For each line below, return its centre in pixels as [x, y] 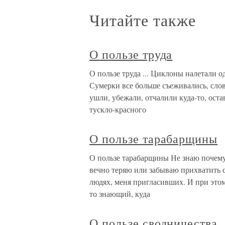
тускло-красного [118, 109]
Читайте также [143, 20]
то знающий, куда [120, 194]
